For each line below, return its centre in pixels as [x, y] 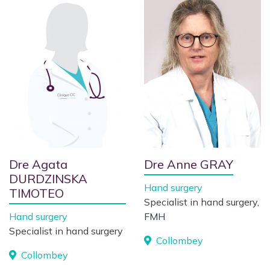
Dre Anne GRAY [189, 164]
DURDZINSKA [48, 179]
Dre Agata [38, 164]
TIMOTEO [36, 193]
